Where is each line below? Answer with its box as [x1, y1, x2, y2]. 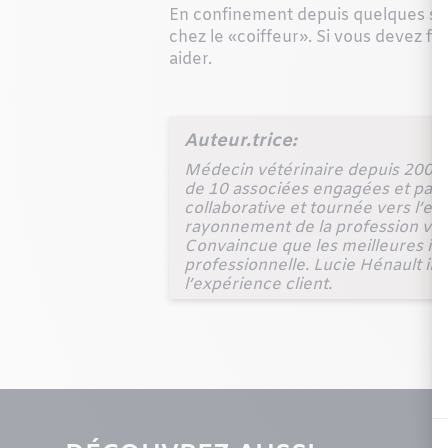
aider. [168, 48, 212, 70]
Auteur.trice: [183, 128, 297, 153]
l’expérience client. [183, 273, 332, 295]
